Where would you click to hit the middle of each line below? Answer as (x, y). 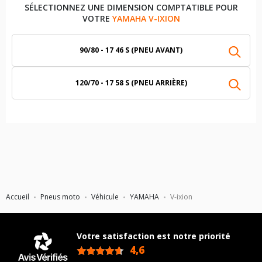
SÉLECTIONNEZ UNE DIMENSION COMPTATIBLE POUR (131, 7)
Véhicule (105, 197)
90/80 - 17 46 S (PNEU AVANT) (131, 50)
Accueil (18, 197)
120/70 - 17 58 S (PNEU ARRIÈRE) (131, 83)
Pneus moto (60, 197)
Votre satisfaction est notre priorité (154, 236)
